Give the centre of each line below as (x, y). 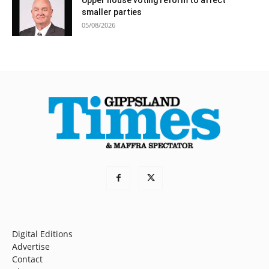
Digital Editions (42, 234)
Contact (27, 259)
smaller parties (112, 12)
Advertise (31, 246)
